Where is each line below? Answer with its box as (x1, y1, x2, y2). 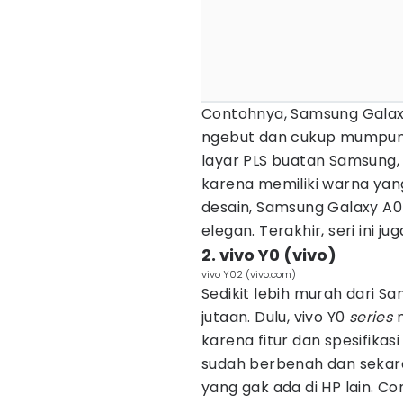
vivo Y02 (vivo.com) (201, 267, 296, 282)
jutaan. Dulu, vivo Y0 (201, 307, 349, 327)
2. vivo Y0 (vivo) (201, 244, 336, 266)
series (348, 307, 397, 327)
